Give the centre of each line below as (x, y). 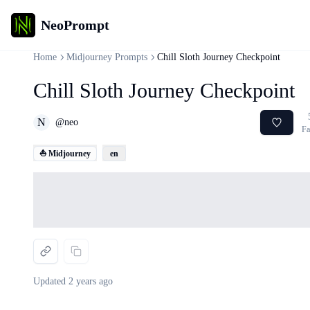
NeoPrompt (75, 25)
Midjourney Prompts (107, 57)
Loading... (55, 180)
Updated (51, 281)
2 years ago (91, 281)
